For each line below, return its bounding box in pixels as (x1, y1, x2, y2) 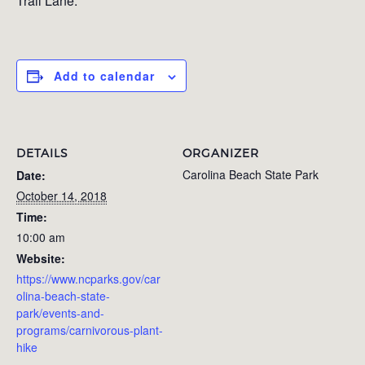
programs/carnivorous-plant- (16, 321, 163, 338)
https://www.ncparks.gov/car (16, 270, 161, 287)
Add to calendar (54, 68, 155, 84)
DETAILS (16, 145, 68, 160)
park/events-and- (16, 304, 104, 321)
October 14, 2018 (16, 187, 107, 204)
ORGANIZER (182, 145, 259, 160)
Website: (16, 249, 65, 266)
